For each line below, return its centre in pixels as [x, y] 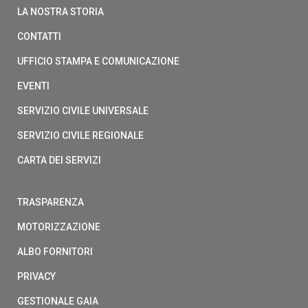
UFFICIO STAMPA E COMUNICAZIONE [98, 62]
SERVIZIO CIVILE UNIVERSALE [83, 111]
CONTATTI [39, 37]
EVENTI [33, 86]
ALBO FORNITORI [55, 252]
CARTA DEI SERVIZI [59, 161]
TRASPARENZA [51, 202]
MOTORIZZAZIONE [59, 227]
